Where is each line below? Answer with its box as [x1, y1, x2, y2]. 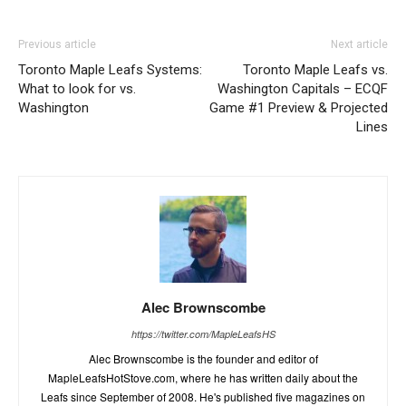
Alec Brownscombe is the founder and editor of [88, 350, 318, 366]
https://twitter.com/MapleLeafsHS [130, 326, 275, 341]
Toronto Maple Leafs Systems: [18, 61, 202, 78]
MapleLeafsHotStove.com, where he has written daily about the [48, 369, 358, 385]
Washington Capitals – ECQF [217, 80, 388, 97]
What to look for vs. [18, 80, 136, 97]
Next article [331, 37, 388, 51]
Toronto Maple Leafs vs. [243, 61, 388, 78]
